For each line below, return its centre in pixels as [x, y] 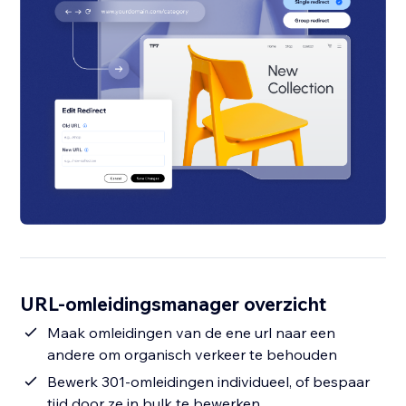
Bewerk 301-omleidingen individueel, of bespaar [209, 382]
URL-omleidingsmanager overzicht [174, 304]
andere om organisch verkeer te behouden [193, 355]
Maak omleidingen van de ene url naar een [192, 333]
